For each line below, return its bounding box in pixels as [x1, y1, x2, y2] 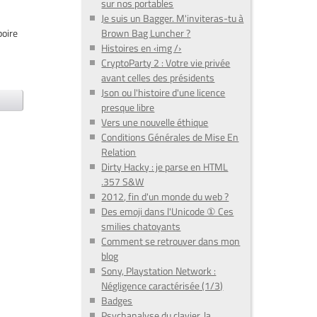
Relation [101, 144, 137, 160]
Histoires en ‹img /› [101, 40, 182, 56]
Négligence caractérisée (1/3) [101, 278, 224, 294]
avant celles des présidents [101, 70, 215, 86]
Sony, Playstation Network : [101, 263, 217, 279]
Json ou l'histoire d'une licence [101, 85, 226, 100]
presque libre [101, 100, 155, 115]
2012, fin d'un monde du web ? [101, 189, 229, 204]
